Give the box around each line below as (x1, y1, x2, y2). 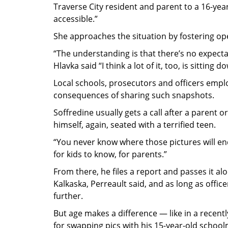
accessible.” (53, 13, 98, 25)
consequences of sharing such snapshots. (53, 90, 214, 101)
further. (53, 190, 83, 202)
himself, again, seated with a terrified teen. (53, 119, 216, 131)
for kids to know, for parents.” (53, 149, 167, 160)
